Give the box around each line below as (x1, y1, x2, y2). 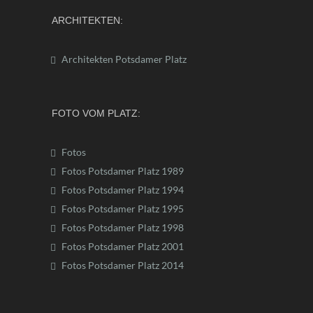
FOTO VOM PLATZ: (52, 107, 140, 119)
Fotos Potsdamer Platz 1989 (61, 164, 184, 177)
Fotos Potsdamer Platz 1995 (61, 202, 184, 214)
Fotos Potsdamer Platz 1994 (61, 183, 184, 196)
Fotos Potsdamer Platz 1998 (61, 221, 184, 233)
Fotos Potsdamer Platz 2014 (61, 259, 184, 271)
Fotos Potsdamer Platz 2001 (61, 240, 184, 252)
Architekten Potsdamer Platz (61, 52, 187, 65)
